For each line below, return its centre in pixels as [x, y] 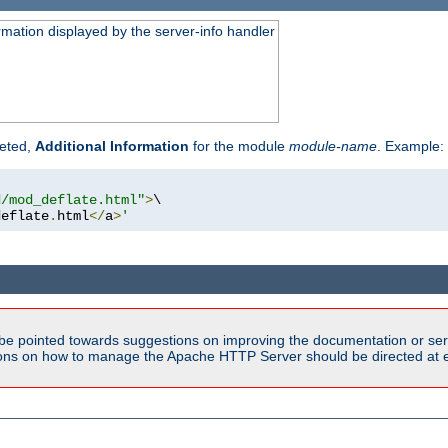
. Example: [410, 146]
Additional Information [112, 146]
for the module [239, 146]
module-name [333, 146]
